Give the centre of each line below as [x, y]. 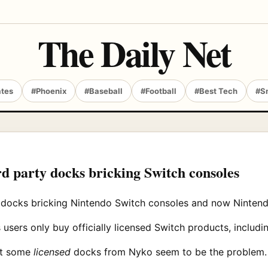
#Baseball [103, 91]
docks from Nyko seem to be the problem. [169, 252]
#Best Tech [216, 91]
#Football [159, 91]
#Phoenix [49, 91]
